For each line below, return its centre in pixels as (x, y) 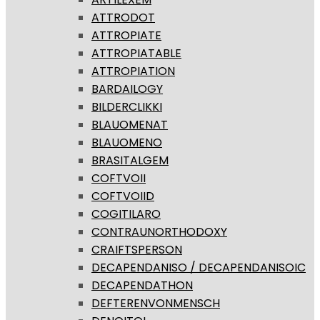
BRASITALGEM (130, 161)
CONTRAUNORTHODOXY (159, 232)
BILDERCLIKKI (127, 107)
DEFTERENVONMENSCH (156, 304)
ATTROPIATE (126, 36)
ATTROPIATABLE (136, 54)
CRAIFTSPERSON (137, 250)
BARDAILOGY (127, 89)
